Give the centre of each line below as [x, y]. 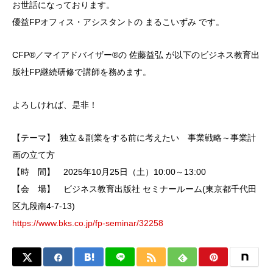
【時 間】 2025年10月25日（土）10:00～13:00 [109, 172]
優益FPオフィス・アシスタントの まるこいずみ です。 [118, 22]
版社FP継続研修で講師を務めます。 [82, 72]
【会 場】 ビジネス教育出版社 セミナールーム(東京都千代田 [134, 189]
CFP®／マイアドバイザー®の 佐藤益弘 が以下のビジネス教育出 [136, 55]
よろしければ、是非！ [55, 105]
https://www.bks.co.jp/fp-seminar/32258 [88, 223]
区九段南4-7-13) [44, 206]
